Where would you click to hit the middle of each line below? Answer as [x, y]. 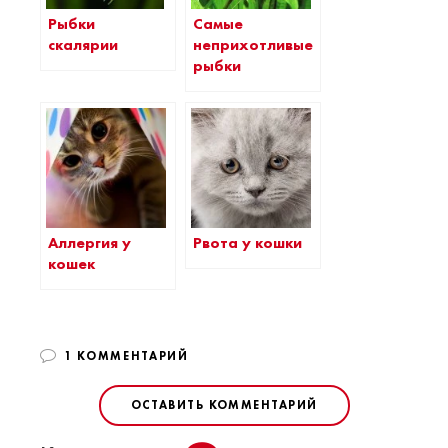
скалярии [83, 44]
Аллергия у [89, 243]
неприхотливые [253, 45]
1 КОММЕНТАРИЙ [126, 356]
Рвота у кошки [247, 243]
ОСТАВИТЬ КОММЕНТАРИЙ [224, 405]
